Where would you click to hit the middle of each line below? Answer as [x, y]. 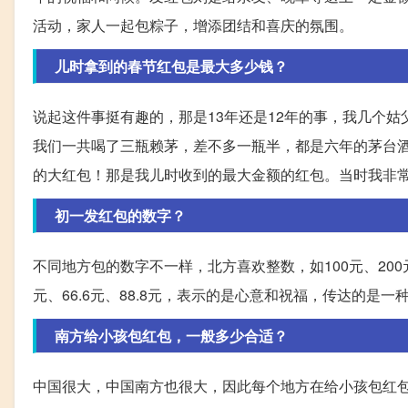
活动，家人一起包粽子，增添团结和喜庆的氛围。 [193, 25]
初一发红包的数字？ [120, 216]
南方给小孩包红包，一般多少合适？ [171, 336]
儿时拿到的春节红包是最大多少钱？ [171, 66]
